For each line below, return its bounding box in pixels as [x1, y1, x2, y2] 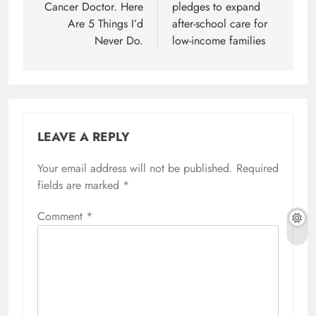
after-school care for [172, 16, 267, 32]
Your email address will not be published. [37, 160, 233, 176]
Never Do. [95, 32, 143, 49]
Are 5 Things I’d [68, 16, 143, 32]
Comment [37, 208, 86, 224]
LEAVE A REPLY [37, 128, 130, 146]
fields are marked [37, 177, 123, 193]
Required [236, 160, 279, 176]
